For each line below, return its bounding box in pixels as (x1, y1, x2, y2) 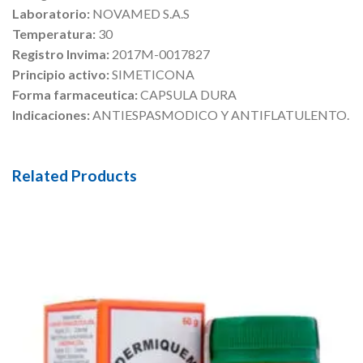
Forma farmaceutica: (12, 86, 140, 102)
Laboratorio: (12, 5, 92, 21)
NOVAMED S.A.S (92, 5, 190, 21)
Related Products (12, 165, 137, 185)
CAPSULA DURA (140, 86, 237, 102)
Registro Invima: (12, 45, 112, 62)
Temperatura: (12, 25, 98, 41)
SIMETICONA (112, 66, 194, 82)
